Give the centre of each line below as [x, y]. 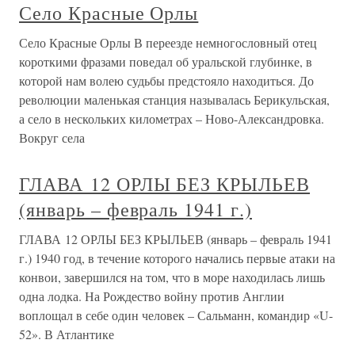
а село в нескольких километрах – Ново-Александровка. [172, 119]
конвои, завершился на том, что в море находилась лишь [172, 277]
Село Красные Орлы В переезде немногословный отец [168, 43]
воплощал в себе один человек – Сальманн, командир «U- [176, 315]
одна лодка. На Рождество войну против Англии [152, 296]
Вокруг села [52, 138]
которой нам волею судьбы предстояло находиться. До [166, 81]
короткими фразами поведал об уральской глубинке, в [166, 62]
